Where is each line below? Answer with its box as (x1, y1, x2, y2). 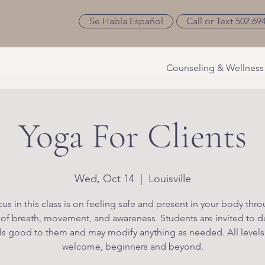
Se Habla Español (89, 15, 163, 27)
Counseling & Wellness (166, 62, 264, 73)
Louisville (148, 172, 191, 185)
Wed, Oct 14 (74, 172, 134, 185)
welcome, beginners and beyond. (62, 241, 203, 252)
